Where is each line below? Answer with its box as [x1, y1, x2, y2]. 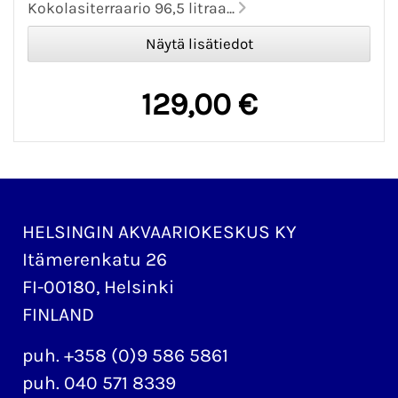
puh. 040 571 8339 [22, 372, 176, 394]
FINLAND [22, 304, 94, 326]
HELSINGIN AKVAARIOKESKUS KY [22, 221, 297, 243]
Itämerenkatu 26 [22, 249, 167, 271]
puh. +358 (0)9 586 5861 [22, 345, 228, 367]
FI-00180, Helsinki [22, 276, 174, 298]
